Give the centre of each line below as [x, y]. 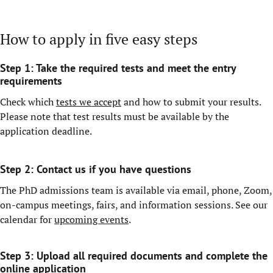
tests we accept [89, 102]
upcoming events [91, 219]
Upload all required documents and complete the [152, 256]
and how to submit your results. [191, 102]
